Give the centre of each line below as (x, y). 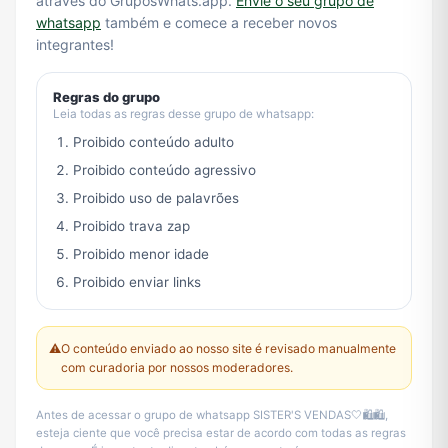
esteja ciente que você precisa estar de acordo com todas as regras (221, 433)
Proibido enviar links (137, 282)
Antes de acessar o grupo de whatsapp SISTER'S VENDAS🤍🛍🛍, (212, 415)
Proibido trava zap (131, 226)
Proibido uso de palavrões (156, 198)
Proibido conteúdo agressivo (164, 170)
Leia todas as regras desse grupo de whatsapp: (183, 114)
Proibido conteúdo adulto (153, 142)
